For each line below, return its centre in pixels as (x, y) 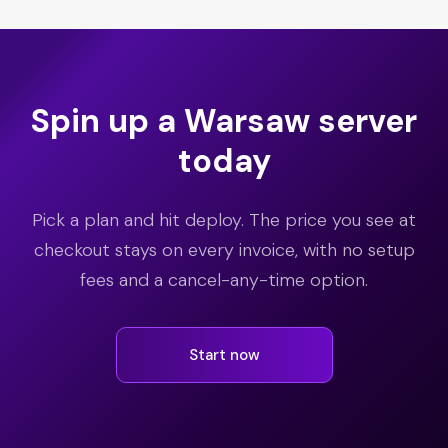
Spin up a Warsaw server (224, 121)
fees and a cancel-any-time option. (224, 280)
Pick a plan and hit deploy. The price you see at (224, 220)
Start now (224, 354)
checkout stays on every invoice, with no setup (224, 250)
